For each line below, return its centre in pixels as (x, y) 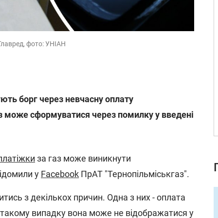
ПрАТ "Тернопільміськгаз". (134, 174)
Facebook (60, 174)
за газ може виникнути (83, 158)
